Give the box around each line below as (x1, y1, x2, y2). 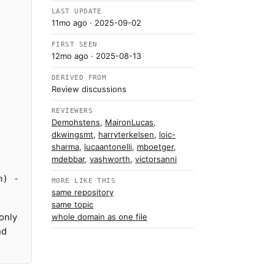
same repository (52, 187, 114, 197)
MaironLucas (105, 117, 153, 127)
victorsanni (135, 154, 177, 164)
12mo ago (52, 51, 88, 61)
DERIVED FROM (52, 74, 107, 82)
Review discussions (52, 84, 126, 94)
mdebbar (52, 154, 85, 164)
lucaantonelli (84, 142, 132, 152)
